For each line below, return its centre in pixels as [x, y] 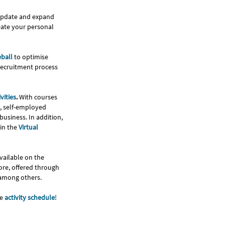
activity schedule [30, 197]
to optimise [30, 57]
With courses [38, 97]
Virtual [28, 127]
